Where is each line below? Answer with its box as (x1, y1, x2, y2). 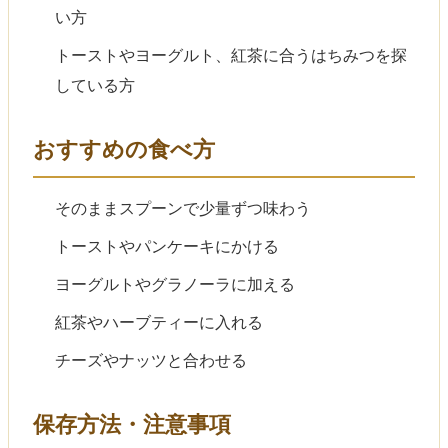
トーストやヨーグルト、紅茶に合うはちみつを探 (55, 46, 408, 64)
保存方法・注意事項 (33, 411, 231, 437)
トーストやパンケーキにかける (55, 237, 280, 255)
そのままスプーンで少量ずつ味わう (55, 199, 312, 217)
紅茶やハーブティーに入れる (55, 313, 264, 331)
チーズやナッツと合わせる (55, 351, 248, 369)
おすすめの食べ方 (33, 136, 215, 162)
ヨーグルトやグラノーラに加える (55, 275, 296, 293)
